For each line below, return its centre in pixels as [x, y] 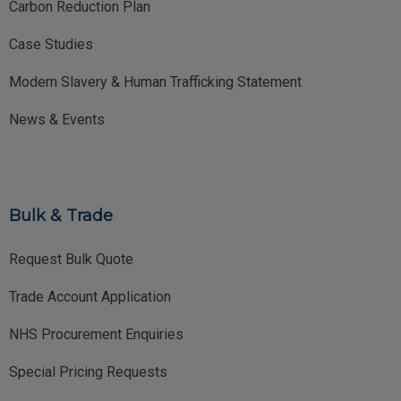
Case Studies [51, 45]
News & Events [57, 120]
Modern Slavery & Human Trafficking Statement [155, 82]
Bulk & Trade [61, 216]
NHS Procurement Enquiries [96, 335]
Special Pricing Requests [88, 372]
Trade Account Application [90, 297]
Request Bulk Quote [71, 260]
